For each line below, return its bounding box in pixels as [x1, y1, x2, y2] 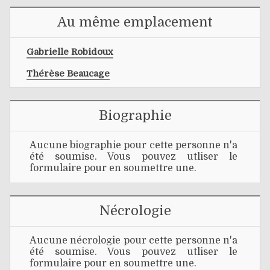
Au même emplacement [57, 14, 213, 30]
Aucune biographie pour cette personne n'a [30, 140, 237, 151]
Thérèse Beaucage [27, 67, 110, 79]
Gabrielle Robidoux [27, 46, 113, 57]
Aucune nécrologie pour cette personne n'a [30, 235, 237, 246]
